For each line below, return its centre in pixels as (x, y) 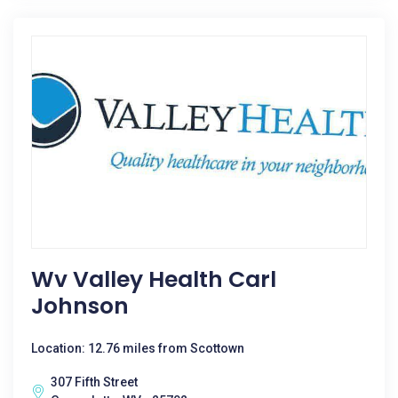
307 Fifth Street (94, 382)
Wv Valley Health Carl (154, 279)
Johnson (80, 306)
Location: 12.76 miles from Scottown (138, 348)
